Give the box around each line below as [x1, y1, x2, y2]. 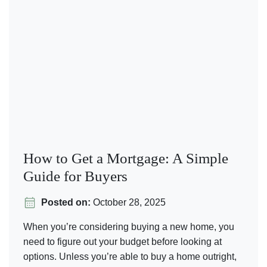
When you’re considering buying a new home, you [23, 222, 234, 232]
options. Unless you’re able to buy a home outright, [23, 252, 237, 262]
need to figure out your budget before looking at [23, 237, 222, 247]
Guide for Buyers [23, 168, 128, 184]
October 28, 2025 [91, 197, 166, 207]
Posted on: [41, 197, 91, 207]
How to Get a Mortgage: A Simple [23, 150, 228, 166]
